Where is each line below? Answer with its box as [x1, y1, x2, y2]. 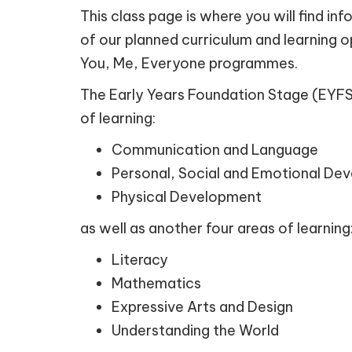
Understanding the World [112, 321, 279, 340]
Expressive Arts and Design [112, 298, 293, 317]
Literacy [112, 251, 168, 269]
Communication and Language [112, 141, 318, 159]
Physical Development [112, 188, 262, 207]
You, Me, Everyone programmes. [80, 54, 298, 73]
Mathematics [112, 274, 201, 293]
